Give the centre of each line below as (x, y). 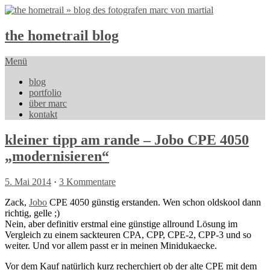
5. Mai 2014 (28, 181)
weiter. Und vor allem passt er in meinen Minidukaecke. (111, 245)
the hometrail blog (62, 35)
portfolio (45, 92)
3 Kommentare (87, 181)
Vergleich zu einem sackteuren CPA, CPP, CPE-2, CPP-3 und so (128, 234)
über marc (48, 103)
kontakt (43, 114)
